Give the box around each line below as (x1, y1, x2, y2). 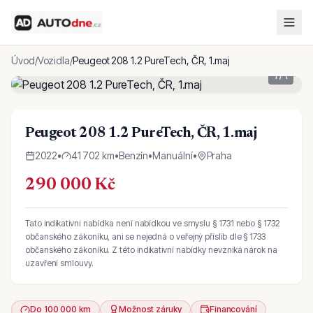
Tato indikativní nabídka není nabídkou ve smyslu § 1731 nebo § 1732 (25, 218, 280, 228)
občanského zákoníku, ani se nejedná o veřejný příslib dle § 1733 (25, 231, 265, 242)
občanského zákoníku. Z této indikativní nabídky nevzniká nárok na (25, 245, 277, 255)
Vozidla (37, 54, 71, 66)
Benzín (118, 150, 149, 161)
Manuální (152, 150, 193, 161)
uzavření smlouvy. (25, 258, 94, 268)
